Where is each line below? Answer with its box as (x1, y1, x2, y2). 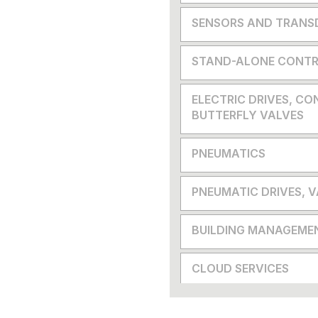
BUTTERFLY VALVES (192, 108, 304, 122)
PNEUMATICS (192, 146, 265, 160)
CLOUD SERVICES (192, 261, 289, 275)
